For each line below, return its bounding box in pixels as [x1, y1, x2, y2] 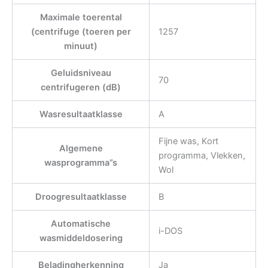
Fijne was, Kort [158, 135, 218, 147]
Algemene [59, 142, 103, 154]
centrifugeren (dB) [41, 81, 121, 93]
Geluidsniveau [50, 67, 111, 78]
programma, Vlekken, [158, 150, 245, 161]
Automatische [51, 218, 111, 229]
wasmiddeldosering [39, 232, 123, 243]
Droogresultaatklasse [35, 191, 127, 202]
